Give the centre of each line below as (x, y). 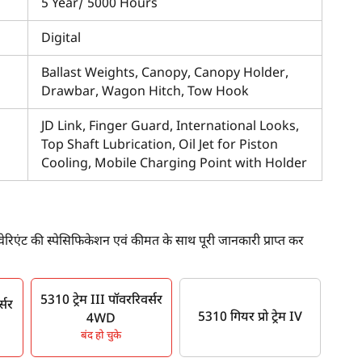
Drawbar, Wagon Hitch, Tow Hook (145, 93)
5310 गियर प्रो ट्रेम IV (250, 318)
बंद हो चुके (101, 336)
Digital (61, 39)
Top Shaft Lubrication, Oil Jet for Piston (160, 146)
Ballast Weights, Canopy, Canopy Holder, (165, 74)
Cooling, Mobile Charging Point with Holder (174, 164)
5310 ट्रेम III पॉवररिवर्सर (101, 301)
